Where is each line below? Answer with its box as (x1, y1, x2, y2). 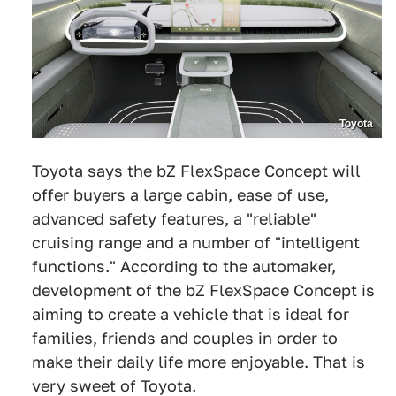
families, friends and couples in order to (32, 328, 338, 347)
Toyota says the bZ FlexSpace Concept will (32, 161, 361, 180)
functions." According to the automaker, (32, 256, 336, 276)
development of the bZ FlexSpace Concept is (32, 280, 375, 300)
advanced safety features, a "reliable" (32, 209, 316, 228)
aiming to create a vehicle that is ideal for (32, 304, 349, 324)
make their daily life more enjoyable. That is (32, 352, 365, 371)
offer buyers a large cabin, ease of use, (32, 185, 329, 204)
